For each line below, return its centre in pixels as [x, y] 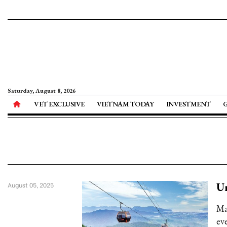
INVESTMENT [188, 104]
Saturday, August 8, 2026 [42, 91]
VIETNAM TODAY [125, 104]
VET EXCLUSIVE [59, 104]
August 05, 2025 [31, 185]
